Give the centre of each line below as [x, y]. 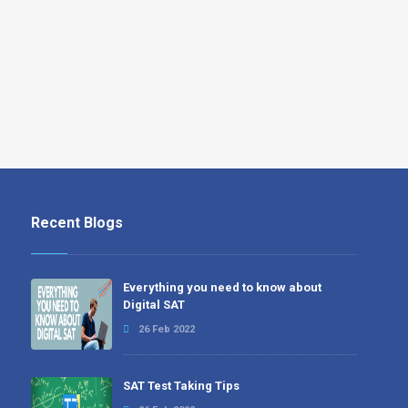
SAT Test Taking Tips [182, 386]
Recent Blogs [76, 223]
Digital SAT [154, 305]
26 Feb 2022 [167, 329]
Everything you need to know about [223, 287]
